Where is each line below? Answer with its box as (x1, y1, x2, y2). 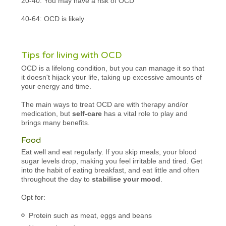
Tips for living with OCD (21, 49, 123, 61)
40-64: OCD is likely (21, 14, 85, 23)
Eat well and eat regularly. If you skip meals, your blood (21, 147, 197, 156)
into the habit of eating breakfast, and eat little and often (21, 165, 200, 174)
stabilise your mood (92, 175, 161, 183)
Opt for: (21, 193, 46, 201)
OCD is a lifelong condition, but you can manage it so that (21, 64, 205, 72)
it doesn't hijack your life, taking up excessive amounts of (21, 73, 202, 81)
